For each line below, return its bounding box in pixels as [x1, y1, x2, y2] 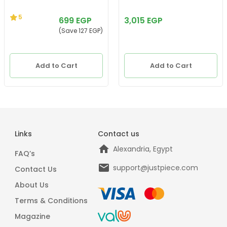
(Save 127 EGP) [59, 26, 103, 35]
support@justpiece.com [113, 162, 198, 173]
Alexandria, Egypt [113, 143, 173, 154]
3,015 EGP [124, 15, 163, 27]
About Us [15, 179, 49, 190]
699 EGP [59, 15, 92, 27]
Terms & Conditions [15, 195, 88, 206]
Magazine [15, 211, 50, 221]
